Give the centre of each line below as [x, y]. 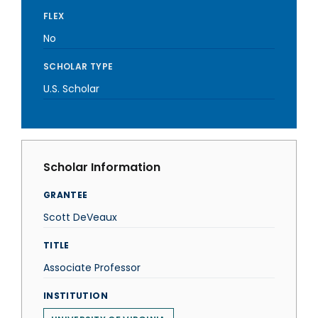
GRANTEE [66, 195]
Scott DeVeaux [80, 217]
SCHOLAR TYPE [78, 66]
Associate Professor [92, 268]
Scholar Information [102, 167]
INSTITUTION [76, 296]
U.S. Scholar [71, 89]
